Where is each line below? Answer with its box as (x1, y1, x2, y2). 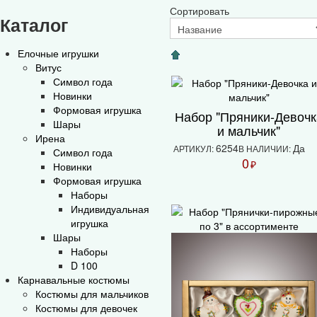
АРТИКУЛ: (173, 142, 216, 154)
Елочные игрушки (18, 45, 99, 60)
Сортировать (170, 3, 229, 18)
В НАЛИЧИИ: (238, 142, 293, 154)
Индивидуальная (71, 201, 149, 216)
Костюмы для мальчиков (35, 286, 149, 301)
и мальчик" (217, 120, 281, 139)
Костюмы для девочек (35, 300, 137, 315)
